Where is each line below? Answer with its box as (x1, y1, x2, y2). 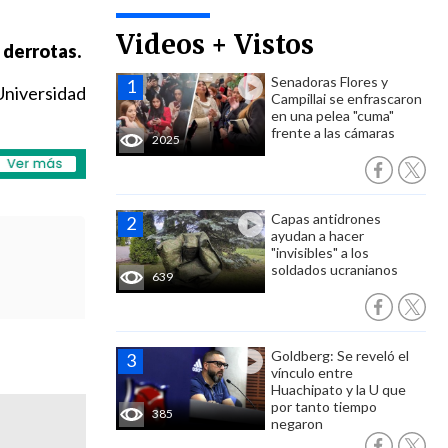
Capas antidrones (271, 210, 381, 227)
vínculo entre (271, 364, 353, 381)
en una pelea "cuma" (271, 107, 394, 124)
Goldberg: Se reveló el (271, 347, 409, 364)
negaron (271, 415, 323, 432)
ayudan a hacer (271, 227, 364, 244)
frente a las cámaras (271, 124, 395, 141)
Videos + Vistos (116, 28, 314, 61)
